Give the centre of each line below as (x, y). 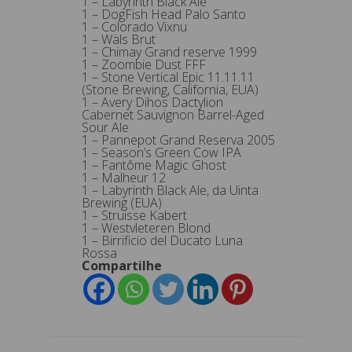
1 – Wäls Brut (119, 39)
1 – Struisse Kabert (134, 215)
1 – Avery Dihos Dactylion (152, 102)
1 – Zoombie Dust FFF (144, 64)
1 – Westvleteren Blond (146, 227)
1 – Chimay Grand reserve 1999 (169, 51)
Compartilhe (122, 265)
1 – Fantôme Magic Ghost (154, 165)
